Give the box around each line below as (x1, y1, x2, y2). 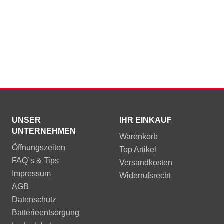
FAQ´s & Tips (11, 156, 59, 165)
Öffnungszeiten (11, 143, 65, 152)
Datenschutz (11, 195, 56, 204)
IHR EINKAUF (119, 116, 172, 124)
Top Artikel (119, 145, 156, 154)
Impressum (11, 169, 51, 178)
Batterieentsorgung (11, 208, 79, 217)
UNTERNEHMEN (11, 127, 76, 135)
